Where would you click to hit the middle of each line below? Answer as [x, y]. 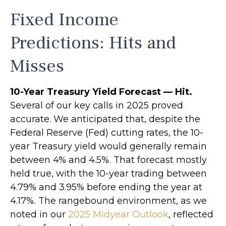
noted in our [39, 214]
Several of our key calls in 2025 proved [97, 105]
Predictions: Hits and [93, 43]
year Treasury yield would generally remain [108, 146]
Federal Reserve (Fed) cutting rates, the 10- [107, 132]
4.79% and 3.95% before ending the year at [106, 187]
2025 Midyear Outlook [118, 214]
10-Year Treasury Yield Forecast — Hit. [101, 92]
